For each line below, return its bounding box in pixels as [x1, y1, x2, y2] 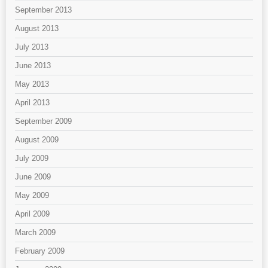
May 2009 [15, 191, 49, 200]
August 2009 [15, 135, 59, 145]
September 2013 [15, 5, 72, 15]
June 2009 [15, 172, 51, 182]
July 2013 [15, 42, 48, 52]
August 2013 [15, 24, 59, 33]
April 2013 [15, 98, 50, 108]
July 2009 [15, 154, 48, 163]
